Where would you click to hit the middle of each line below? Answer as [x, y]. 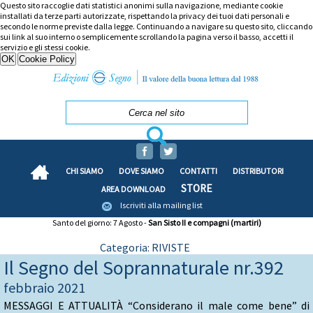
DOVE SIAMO [141, 170]
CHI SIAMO [85, 170]
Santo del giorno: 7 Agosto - [100, 222]
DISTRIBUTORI [258, 170]
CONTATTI [198, 170]
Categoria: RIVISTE [145, 247]
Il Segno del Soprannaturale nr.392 [144, 267]
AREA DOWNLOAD [133, 189]
